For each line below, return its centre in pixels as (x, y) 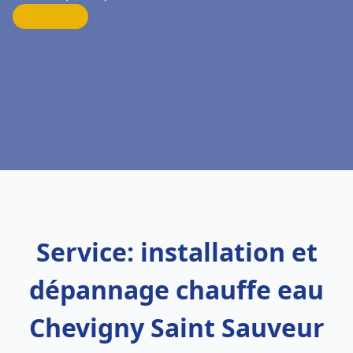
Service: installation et (176, 252)
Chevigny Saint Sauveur (176, 327)
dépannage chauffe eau (176, 290)
